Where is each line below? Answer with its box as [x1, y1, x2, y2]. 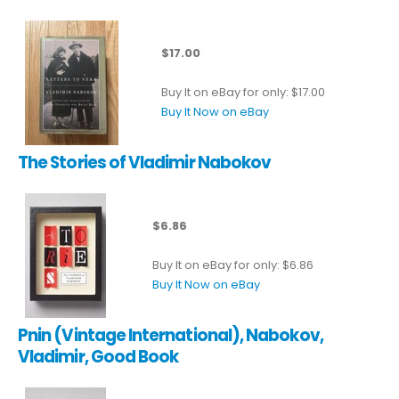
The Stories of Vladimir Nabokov [18, 151, 272, 174]
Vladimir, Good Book [18, 345, 179, 368]
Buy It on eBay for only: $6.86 [152, 256, 313, 273]
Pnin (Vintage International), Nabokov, [18, 323, 323, 346]
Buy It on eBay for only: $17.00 [161, 83, 325, 101]
